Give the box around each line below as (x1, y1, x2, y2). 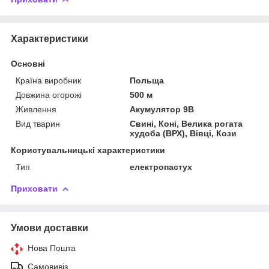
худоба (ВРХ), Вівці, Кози (130, 128, 237, 138)
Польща (130, 75, 165, 85)
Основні (11, 58, 45, 68)
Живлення (16, 104, 56, 114)
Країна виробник (16, 75, 81, 85)
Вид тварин (16, 118, 60, 128)
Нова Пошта (28, 243, 76, 253)
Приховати (11, 183, 58, 193)
